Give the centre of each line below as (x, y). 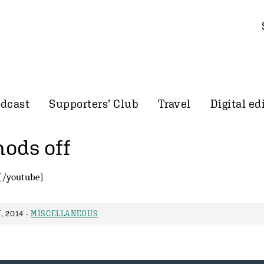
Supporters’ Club (94, 104)
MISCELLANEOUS (64, 214)
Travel (174, 104)
